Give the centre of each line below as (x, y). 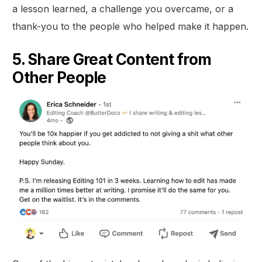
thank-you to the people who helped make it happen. (131, 27)
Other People (59, 78)
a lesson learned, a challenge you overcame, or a (123, 9)
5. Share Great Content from (112, 60)
